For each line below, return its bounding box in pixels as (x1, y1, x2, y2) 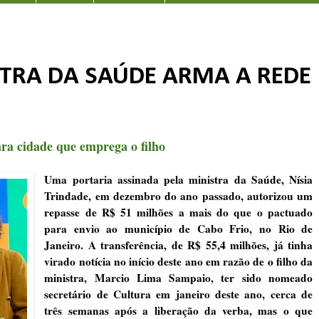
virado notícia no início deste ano (44, 253, 203, 269)
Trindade (44, 187, 89, 204)
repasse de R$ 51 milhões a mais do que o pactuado (44, 204, 313, 220)
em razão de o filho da (202, 253, 313, 269)
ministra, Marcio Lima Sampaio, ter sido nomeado (44, 269, 313, 286)
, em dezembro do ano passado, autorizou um (88, 187, 313, 204)
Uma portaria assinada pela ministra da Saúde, (44, 171, 289, 187)
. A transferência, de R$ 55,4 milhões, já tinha (80, 236, 313, 253)
